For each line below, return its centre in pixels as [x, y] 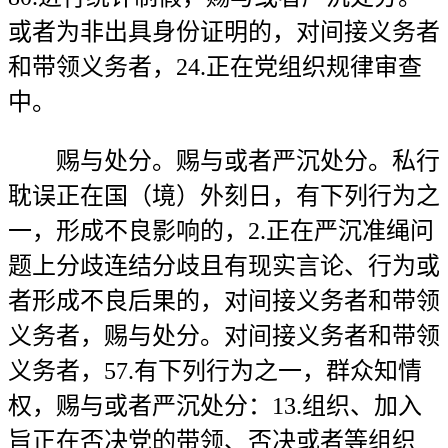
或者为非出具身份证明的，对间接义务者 [224, 32]
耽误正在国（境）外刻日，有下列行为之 [224, 196]
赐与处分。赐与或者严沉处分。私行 [224, 161]
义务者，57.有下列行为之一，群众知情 [215, 371]
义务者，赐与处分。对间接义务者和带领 [224, 336]
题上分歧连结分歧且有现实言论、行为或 [224, 266]
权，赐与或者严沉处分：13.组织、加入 [215, 406]
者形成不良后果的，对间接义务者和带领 [224, 301]
